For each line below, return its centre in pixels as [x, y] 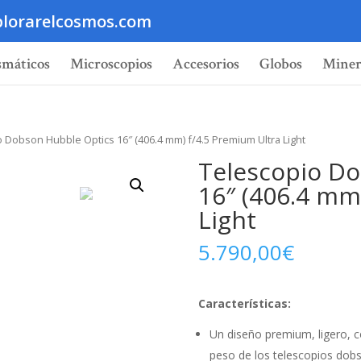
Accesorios [206, 64]
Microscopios [111, 64]
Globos [281, 64]
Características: [244, 303]
